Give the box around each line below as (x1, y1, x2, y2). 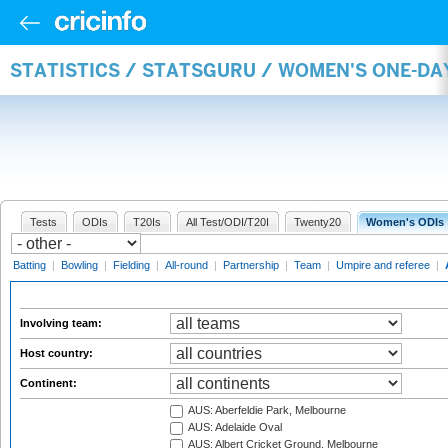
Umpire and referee (336, 259, 430, 271)
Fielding (113, 259, 150, 271)
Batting (13, 259, 46, 271)
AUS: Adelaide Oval (186, 421, 282, 434)
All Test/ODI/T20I (186, 216, 269, 228)
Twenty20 (294, 216, 341, 228)
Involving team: (20, 317, 105, 329)
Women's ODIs (366, 216, 444, 228)
